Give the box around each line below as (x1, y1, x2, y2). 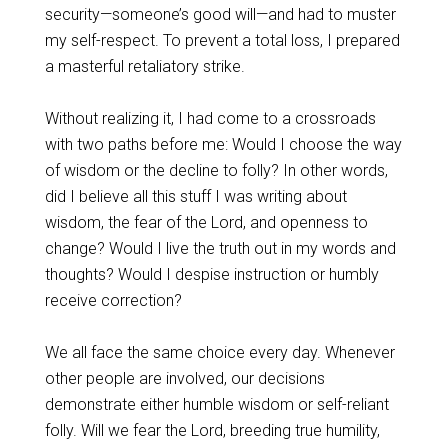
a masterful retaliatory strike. (44, 57, 245, 76)
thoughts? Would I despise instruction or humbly (44, 265, 379, 284)
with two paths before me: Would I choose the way (44, 135, 402, 154)
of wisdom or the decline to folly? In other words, (44, 161, 388, 180)
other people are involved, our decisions (44, 369, 325, 388)
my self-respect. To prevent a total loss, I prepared (44, 31, 400, 50)
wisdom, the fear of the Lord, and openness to (44, 213, 368, 232)
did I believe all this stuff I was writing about (44, 187, 347, 206)
